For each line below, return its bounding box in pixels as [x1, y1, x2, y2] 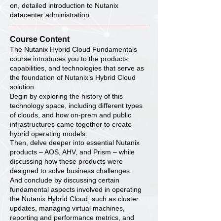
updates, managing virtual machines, [10, 204, 125, 212]
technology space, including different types [10, 102, 143, 110]
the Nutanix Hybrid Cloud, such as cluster [10, 195, 139, 203]
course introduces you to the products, [10, 55, 130, 63]
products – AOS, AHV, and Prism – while [10, 148, 135, 156]
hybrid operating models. [10, 130, 87, 138]
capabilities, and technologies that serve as [10, 64, 144, 72]
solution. [10, 83, 36, 91]
